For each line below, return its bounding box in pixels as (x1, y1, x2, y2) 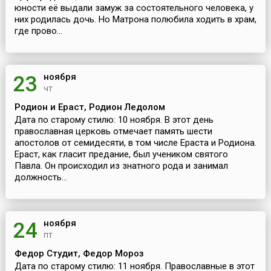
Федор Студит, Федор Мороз (14, 248, 144, 260)
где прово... (14, 25, 62, 37)
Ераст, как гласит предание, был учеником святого (14, 149, 228, 160)
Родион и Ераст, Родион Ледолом (14, 102, 165, 113)
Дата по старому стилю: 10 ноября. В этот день (14, 114, 214, 126)
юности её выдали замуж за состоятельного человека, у (14, 2, 253, 14)
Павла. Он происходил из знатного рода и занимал (14, 160, 228, 172)
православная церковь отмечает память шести (14, 126, 212, 137)
